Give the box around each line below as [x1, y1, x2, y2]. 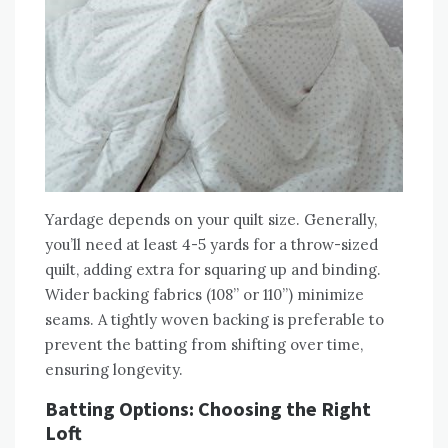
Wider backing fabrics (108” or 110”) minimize [45, 285, 364, 305]
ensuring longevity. [45, 360, 183, 380]
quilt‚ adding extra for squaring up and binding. [45, 260, 381, 280]
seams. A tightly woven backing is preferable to [45, 310, 384, 330]
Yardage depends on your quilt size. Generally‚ [45, 210, 377, 230]
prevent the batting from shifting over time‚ [45, 335, 363, 355]
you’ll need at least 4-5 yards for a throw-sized [45, 235, 378, 255]
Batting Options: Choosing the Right [45, 396, 371, 422]
